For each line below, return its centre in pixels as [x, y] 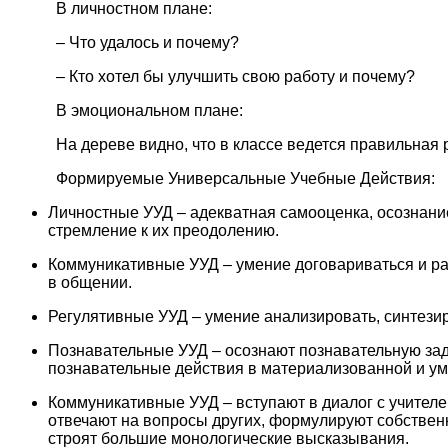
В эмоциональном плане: [149, 110]
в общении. [90, 282]
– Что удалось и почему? [147, 42]
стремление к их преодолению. [163, 230]
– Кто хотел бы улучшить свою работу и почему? [235, 76]
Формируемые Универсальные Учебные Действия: [245, 178]
